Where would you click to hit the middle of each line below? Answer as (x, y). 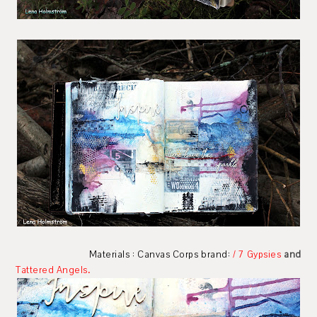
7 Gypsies (260, 254)
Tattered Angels (52, 270)
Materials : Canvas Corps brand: (125, 254)
